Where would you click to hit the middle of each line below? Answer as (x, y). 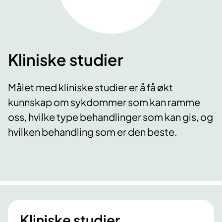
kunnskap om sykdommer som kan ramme (104, 102)
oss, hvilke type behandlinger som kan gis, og (111, 117)
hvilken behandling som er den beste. (93, 132)
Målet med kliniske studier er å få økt (90, 87)
